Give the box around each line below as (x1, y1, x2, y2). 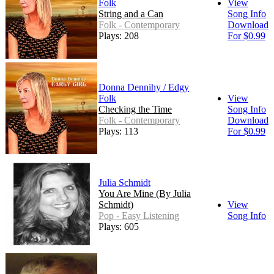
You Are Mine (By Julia (98, 188, 191, 199)
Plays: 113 (98, 126, 138, 137)
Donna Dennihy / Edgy (98, 82, 189, 93)
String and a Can (98, 9, 163, 20)
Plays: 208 (98, 31, 139, 42)
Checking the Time (98, 104, 172, 115)
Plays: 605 (98, 221, 139, 232)
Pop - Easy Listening (98, 210, 179, 221)
